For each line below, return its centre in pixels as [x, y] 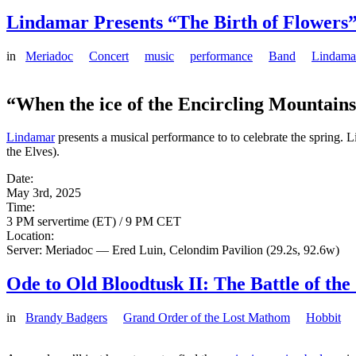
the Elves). [33, 152]
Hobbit [323, 318]
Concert [109, 56]
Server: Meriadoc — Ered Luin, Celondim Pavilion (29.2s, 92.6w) [173, 250]
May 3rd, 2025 [44, 193]
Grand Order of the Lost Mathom [207, 318]
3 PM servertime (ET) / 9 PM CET [94, 222]
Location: [32, 236]
